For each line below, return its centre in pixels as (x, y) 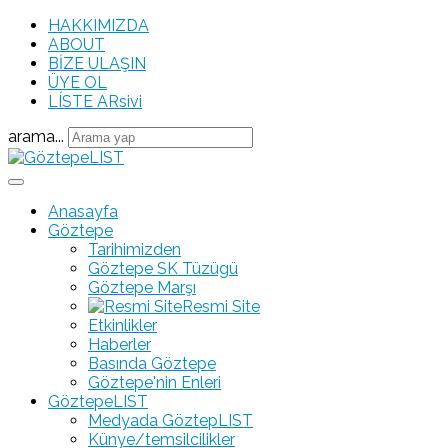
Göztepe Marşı (142, 287)
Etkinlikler (122, 325)
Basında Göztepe (152, 363)
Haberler (119, 344)
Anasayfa (83, 211)
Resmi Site (221, 306)
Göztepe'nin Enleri (154, 382)
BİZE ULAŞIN (97, 63)
